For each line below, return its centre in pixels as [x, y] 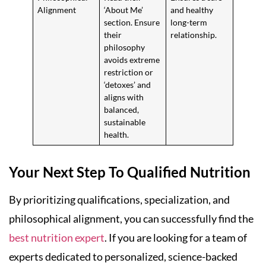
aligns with [124, 97]
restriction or [129, 72]
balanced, [122, 109]
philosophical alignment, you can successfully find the [131, 218]
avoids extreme [132, 59]
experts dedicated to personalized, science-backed [123, 256]
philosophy [125, 47]
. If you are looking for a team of [176, 237]
